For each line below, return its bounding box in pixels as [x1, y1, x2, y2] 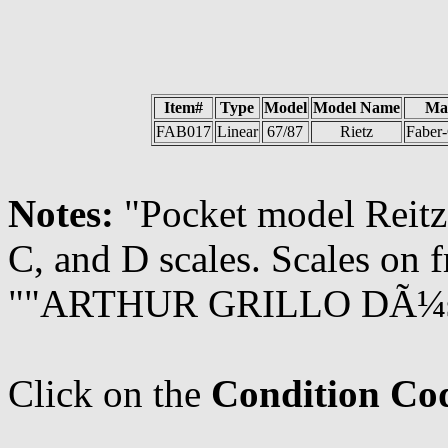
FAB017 [155, 123, 211, 140]
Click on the [8, 372, 211, 415]
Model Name [312, 99, 400, 116]
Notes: [8, 192, 124, 235]
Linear [216, 123, 258, 140]
